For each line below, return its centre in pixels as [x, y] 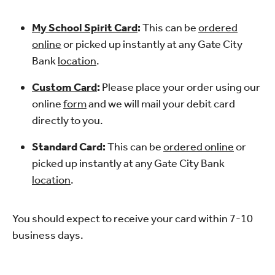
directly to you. [68, 120]
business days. [48, 235]
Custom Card [64, 87]
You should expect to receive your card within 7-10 [133, 219]
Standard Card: [70, 147]
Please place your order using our [181, 87]
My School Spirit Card [85, 28]
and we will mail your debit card [161, 104]
